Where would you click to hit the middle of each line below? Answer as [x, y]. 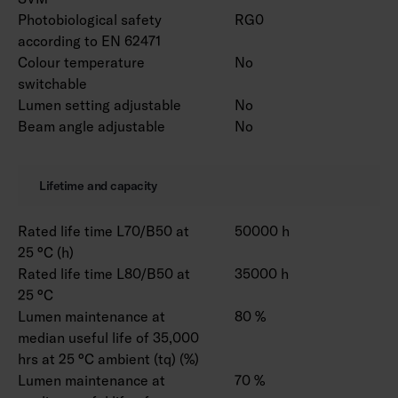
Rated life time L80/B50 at [104, 273]
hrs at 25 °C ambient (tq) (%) [108, 358]
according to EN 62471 [89, 40]
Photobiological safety [90, 19]
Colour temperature [81, 62]
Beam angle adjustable [92, 126]
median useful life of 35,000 [108, 337]
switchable [52, 83]
